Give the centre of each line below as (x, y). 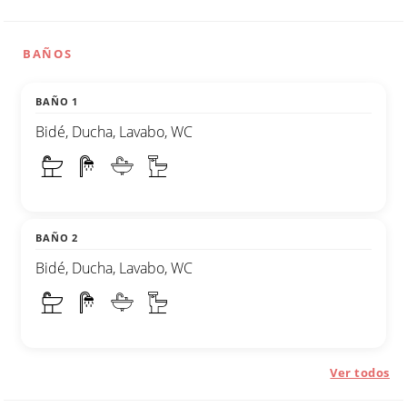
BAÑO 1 (57, 101)
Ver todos (360, 372)
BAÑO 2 (57, 237)
